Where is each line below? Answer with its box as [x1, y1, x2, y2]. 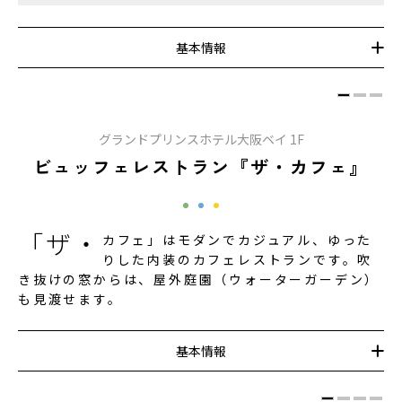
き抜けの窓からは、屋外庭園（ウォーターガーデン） [18, 269, 380, 288]
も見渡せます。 [18, 289, 123, 308]
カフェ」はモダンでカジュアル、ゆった [101, 230, 373, 249]
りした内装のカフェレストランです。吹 [101, 249, 373, 268]
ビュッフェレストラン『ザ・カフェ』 [33, 153, 369, 179]
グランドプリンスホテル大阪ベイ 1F [98, 129, 304, 148]
